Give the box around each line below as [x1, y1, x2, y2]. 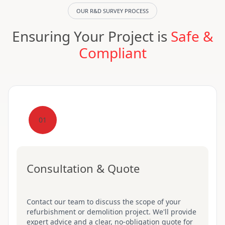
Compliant [78, 43, 147, 62]
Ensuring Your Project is [12, 27, 171, 46]
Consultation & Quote [27, 161, 140, 176]
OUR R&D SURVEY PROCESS [76, 7, 149, 15]
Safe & [170, 27, 213, 46]
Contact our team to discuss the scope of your [27, 197, 181, 206]
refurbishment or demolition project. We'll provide [27, 207, 196, 216]
